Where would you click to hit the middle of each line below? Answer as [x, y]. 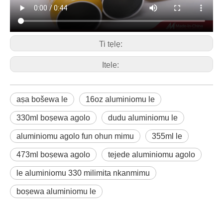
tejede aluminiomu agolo [152, 155]
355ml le [167, 136]
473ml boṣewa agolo [53, 155]
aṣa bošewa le [42, 100]
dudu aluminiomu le [143, 118]
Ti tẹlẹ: [111, 44]
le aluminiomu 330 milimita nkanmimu [83, 173]
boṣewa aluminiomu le [56, 192]
